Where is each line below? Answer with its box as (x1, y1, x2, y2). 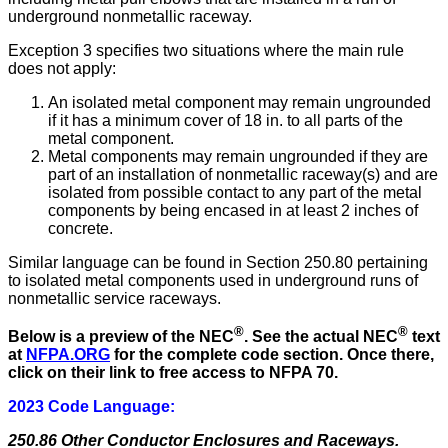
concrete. (48, 219, 113, 237)
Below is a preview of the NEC (8, 328, 234, 346)
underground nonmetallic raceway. (8, 7, 252, 25)
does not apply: (8, 59, 116, 77)
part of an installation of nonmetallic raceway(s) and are (48, 165, 438, 183)
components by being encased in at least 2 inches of (48, 201, 418, 219)
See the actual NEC (252, 328, 398, 346)
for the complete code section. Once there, (110, 346, 434, 364)
